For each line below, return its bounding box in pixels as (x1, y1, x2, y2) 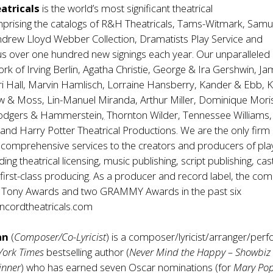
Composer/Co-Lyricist (14, 230, 107, 244)
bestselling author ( (44, 245, 130, 259)
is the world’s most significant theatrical (40, 1, 213, 15)
